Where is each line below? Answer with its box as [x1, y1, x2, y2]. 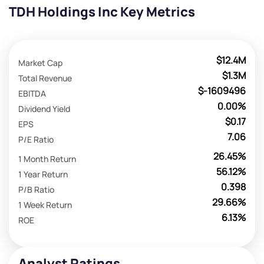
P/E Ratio [18, 133, 54, 145]
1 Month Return [18, 153, 76, 164]
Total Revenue [18, 72, 72, 84]
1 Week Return [18, 199, 72, 210]
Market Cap [18, 57, 62, 68]
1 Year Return [18, 168, 68, 180]
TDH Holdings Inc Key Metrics [9, 3, 195, 21]
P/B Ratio [18, 183, 54, 195]
